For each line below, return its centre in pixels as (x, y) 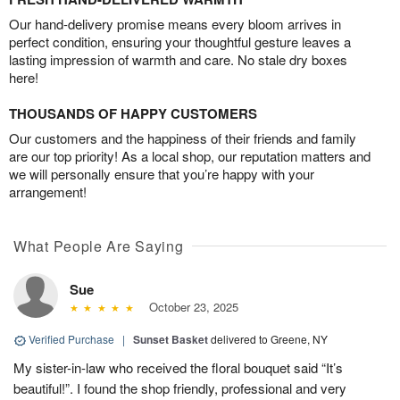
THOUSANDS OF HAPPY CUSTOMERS (133, 114)
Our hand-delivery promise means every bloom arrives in (175, 24)
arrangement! (48, 192)
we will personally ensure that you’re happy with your (162, 174)
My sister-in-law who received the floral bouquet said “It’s (178, 368)
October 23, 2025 (190, 307)
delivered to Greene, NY (269, 339)
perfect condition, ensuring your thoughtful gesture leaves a (180, 42)
